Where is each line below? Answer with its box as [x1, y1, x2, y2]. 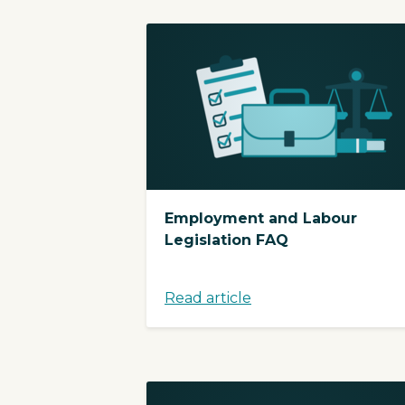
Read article [165, 289, 251, 307]
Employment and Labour [165, 210, 357, 228]
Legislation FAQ [165, 231, 288, 250]
